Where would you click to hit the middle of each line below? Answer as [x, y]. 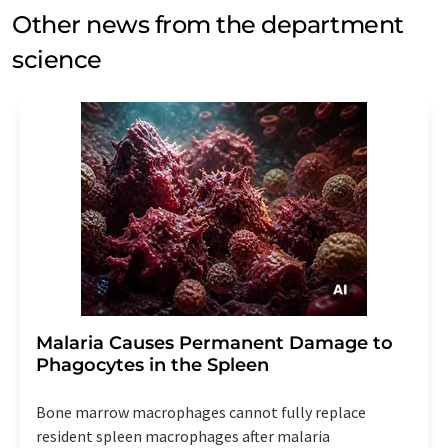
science [57, 60]
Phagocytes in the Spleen [152, 365]
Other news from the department [208, 25]
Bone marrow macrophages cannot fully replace [201, 412]
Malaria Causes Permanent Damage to [214, 343]
